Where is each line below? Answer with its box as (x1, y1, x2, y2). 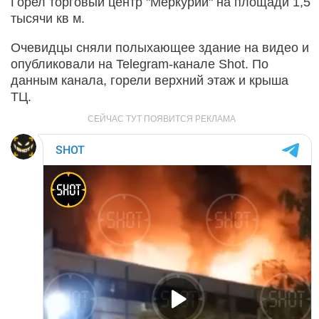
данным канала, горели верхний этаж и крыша (11, 73, 288, 88)
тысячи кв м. (11, 11, 85, 26)
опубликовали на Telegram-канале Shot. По (11, 56, 268, 71)
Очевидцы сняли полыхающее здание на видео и (11, 40, 309, 55)
